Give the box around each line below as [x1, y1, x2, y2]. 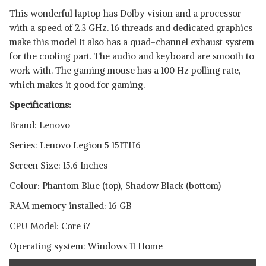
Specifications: [9, 99, 71, 110]
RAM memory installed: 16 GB [9, 200, 132, 211]
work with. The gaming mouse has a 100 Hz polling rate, [9, 65, 241, 76]
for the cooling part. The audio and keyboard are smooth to [9, 50, 254, 62]
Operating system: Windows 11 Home [9, 240, 163, 252]
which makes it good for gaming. [9, 79, 145, 90]
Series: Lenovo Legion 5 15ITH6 [9, 140, 141, 151]
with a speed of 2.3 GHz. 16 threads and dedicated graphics [9, 22, 252, 33]
